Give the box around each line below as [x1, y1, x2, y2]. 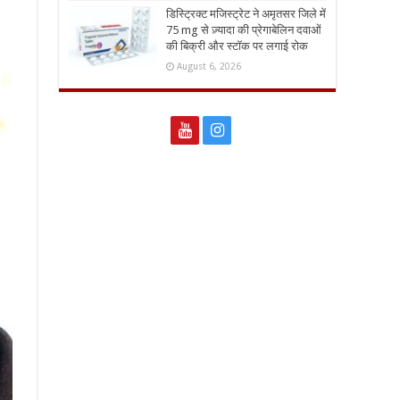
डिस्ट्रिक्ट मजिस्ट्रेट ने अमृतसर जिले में [166, 7, 326, 21]
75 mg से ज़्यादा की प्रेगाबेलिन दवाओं [166, 23, 321, 37]
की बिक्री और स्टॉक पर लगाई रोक [166, 39, 308, 54]
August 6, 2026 [177, 61, 241, 72]
